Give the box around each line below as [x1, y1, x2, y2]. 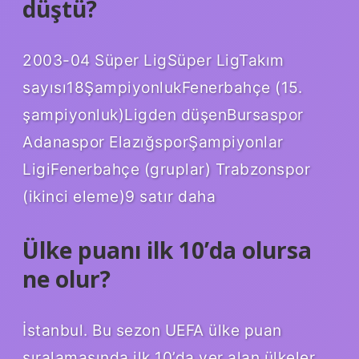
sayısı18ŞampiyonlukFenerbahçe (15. [22, 78, 302, 98]
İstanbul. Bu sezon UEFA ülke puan [22, 320, 282, 340]
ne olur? [22, 264, 111, 295]
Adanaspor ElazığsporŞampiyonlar [22, 132, 284, 152]
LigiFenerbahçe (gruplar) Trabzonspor [22, 159, 310, 179]
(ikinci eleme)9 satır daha [22, 187, 216, 207]
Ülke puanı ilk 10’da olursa [22, 235, 312, 266]
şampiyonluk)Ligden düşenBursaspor [22, 105, 304, 125]
